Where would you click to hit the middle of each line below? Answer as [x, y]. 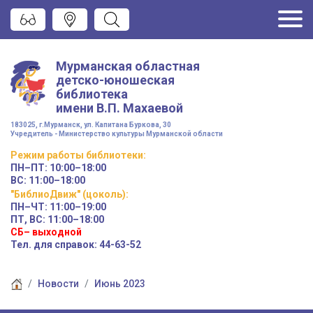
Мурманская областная [128, 66]
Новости [58, 284]
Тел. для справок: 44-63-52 [76, 244]
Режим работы [47, 155]
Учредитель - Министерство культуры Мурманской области [117, 133]
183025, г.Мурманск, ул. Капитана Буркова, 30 [91, 124]
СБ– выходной [46, 232]
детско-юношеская [115, 80]
